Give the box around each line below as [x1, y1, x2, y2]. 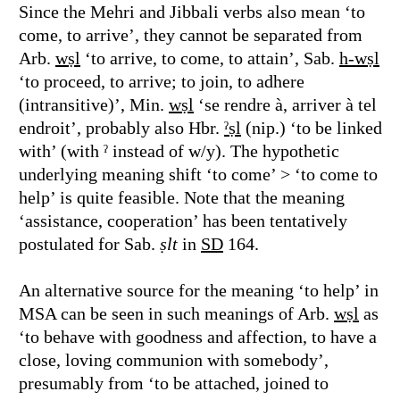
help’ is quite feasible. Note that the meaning [19, 187, 345, 207]
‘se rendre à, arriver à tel [194, 95, 377, 114]
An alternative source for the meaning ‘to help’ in [19, 280, 379, 300]
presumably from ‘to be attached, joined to [19, 373, 329, 393]
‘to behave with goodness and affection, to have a [19, 327, 377, 346]
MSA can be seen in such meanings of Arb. [19, 304, 334, 323]
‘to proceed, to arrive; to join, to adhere [19, 71, 304, 91]
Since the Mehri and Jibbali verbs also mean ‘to [19, 2, 365, 21]
